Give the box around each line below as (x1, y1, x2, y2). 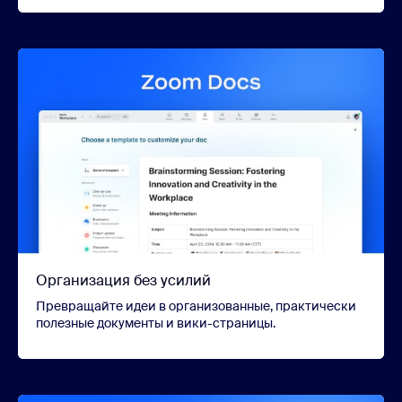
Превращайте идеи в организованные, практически (36, 298, 356, 315)
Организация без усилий (36, 271, 211, 291)
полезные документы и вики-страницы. (36, 315, 275, 332)
